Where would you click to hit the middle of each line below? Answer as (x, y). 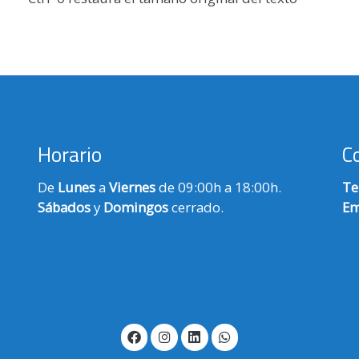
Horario (69, 154)
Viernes (133, 187)
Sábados (65, 207)
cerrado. (197, 207)
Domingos (137, 207)
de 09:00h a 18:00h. (220, 187)
